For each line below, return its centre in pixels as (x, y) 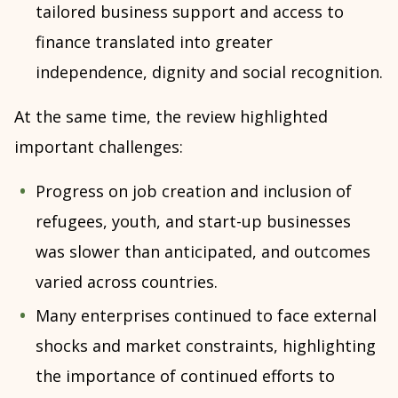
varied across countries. (127, 281)
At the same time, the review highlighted (171, 116)
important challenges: (99, 146)
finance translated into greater (154, 41)
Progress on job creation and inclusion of (194, 191)
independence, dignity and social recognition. (209, 72)
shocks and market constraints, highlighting (206, 345)
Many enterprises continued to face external (206, 315)
